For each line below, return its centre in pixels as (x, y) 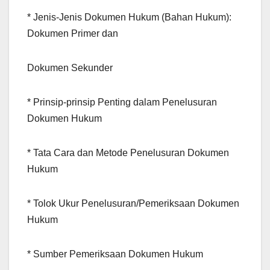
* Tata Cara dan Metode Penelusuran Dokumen (128, 153)
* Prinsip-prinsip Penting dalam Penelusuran (122, 102)
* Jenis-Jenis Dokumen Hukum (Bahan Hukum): (129, 17)
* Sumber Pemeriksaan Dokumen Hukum (115, 254)
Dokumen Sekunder (70, 68)
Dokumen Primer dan (73, 34)
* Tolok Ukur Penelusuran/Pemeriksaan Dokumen (133, 204)
